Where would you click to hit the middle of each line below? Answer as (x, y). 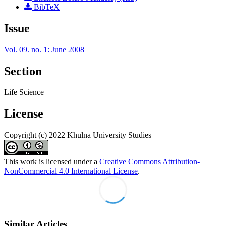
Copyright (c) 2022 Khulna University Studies (78, 135)
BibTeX (46, 7)
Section (23, 71)
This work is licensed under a (52, 162)
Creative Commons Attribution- (150, 162)
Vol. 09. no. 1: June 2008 (44, 49)
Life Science (24, 92)
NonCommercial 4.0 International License (71, 171)
